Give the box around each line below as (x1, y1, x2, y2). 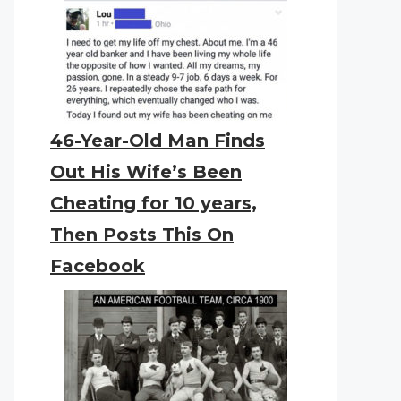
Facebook (50, 255, 145, 277)
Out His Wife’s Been (50, 161, 242, 183)
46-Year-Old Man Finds (50, 130, 265, 151)
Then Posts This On (50, 224, 234, 245)
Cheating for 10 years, (50, 192, 257, 214)
